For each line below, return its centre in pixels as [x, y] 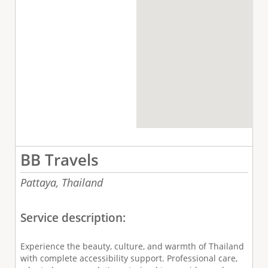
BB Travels [59, 159]
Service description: [74, 217]
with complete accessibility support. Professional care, [129, 258]
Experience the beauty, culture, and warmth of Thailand [132, 246]
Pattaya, [39, 182]
